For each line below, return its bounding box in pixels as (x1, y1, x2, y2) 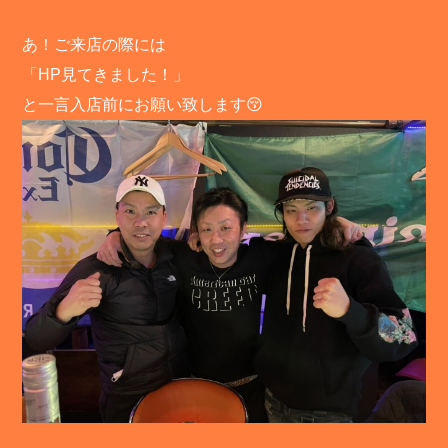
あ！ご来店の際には (22, 36, 167, 54)
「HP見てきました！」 (22, 66, 190, 84)
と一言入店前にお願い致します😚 (22, 96, 264, 114)
